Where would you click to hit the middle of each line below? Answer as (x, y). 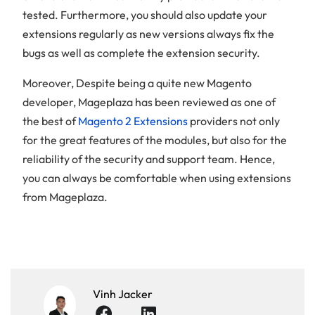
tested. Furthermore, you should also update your (145, 14)
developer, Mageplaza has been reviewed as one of (149, 102)
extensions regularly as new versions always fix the (148, 33)
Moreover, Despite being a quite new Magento (137, 83)
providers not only (234, 121)
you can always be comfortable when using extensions (157, 178)
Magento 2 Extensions (133, 121)
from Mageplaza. (65, 197)
